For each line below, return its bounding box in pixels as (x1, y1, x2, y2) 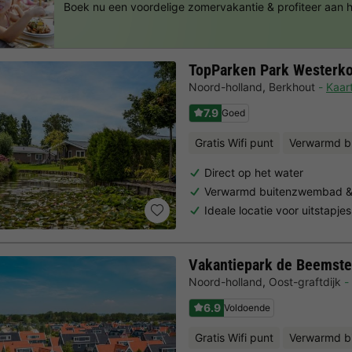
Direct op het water (204, 165, 303, 179)
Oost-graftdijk (269, 275, 341, 289)
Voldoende (224, 301, 270, 313)
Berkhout (269, 80, 315, 94)
